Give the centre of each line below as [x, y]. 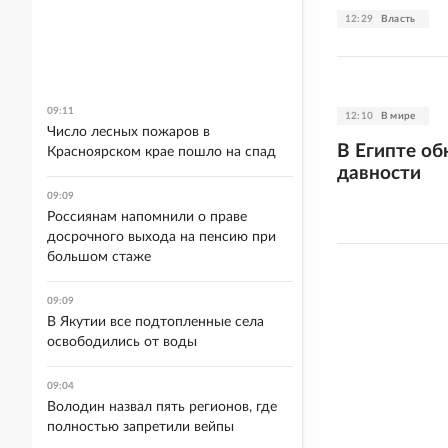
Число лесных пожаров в [128, 132]
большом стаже [99, 257]
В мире [398, 115]
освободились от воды [122, 342]
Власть [398, 18]
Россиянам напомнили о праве [147, 217]
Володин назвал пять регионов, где [162, 407]
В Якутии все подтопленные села [155, 322]
